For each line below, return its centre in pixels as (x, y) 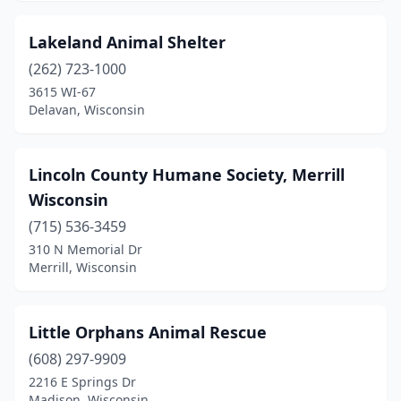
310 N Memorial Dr (85, 249)
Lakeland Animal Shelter (127, 42)
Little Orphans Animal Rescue (148, 332)
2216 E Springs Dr (82, 382)
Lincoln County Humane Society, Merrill (187, 175)
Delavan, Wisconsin (87, 110)
